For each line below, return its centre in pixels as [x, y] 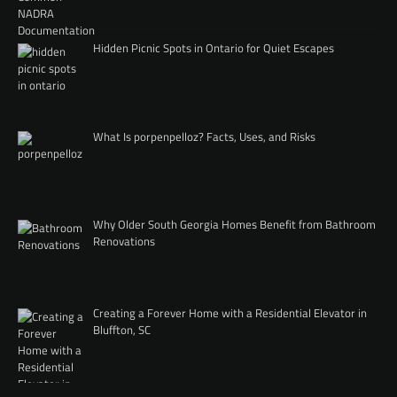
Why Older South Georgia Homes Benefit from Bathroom [234, 225]
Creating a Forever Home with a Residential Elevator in [230, 312]
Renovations [124, 241]
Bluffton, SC [121, 329]
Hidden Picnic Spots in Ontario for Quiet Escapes [213, 47]
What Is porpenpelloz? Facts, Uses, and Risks [204, 136]
